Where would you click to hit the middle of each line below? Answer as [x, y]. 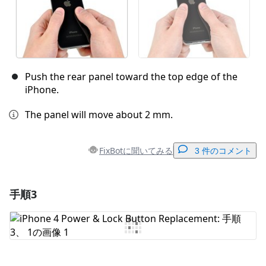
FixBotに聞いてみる [136, 150]
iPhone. [42, 90]
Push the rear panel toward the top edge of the [131, 77]
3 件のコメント [223, 151]
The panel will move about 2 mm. [99, 115]
